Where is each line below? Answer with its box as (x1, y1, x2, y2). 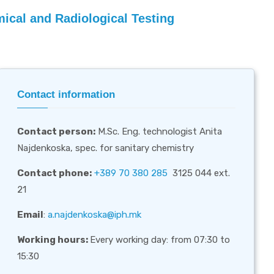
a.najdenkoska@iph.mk (48, 209, 142, 220)
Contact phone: (17, 167, 92, 179)
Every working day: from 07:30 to (90, 234, 231, 245)
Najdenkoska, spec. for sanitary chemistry (17, 142, 194, 154)
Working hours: (17, 234, 91, 245)
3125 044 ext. (168, 167, 231, 179)
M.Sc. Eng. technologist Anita (95, 125, 223, 137)
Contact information (17, 88, 116, 100)
